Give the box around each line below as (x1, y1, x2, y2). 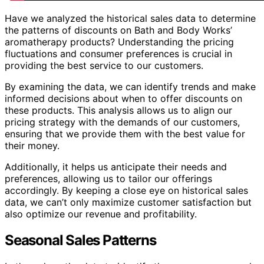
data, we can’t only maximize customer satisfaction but (5, 196, 252, 208)
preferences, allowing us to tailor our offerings (5, 172, 212, 184)
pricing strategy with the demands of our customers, (5, 115, 240, 128)
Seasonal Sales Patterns (5, 231, 156, 249)
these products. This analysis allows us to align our (5, 104, 232, 116)
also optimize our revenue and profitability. (5, 207, 197, 220)
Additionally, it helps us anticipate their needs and (5, 160, 227, 173)
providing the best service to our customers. (5, 59, 203, 71)
